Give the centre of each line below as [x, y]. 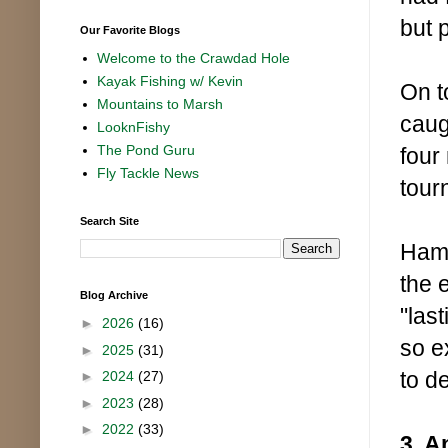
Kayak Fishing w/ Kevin [170, 81]
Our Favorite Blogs [130, 29]
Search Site [109, 220]
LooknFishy [134, 127]
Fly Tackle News [148, 173]
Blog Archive [114, 294]
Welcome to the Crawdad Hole [194, 58]
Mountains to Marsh [160, 104]
